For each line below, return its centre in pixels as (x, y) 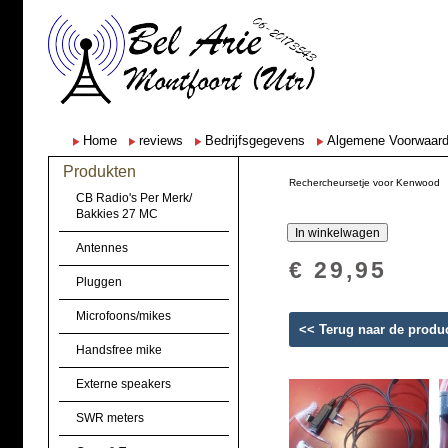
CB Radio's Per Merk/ (133, 198)
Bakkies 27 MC (116, 214)
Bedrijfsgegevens (254, 140)
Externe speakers (123, 384)
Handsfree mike (118, 350)
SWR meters (109, 418)
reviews (160, 140)
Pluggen (98, 282)
